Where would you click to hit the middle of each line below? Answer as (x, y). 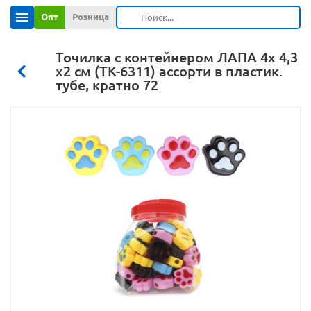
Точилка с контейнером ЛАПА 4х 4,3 (177, 57)
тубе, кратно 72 (107, 85)
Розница (91, 17)
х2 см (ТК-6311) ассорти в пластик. (169, 71)
